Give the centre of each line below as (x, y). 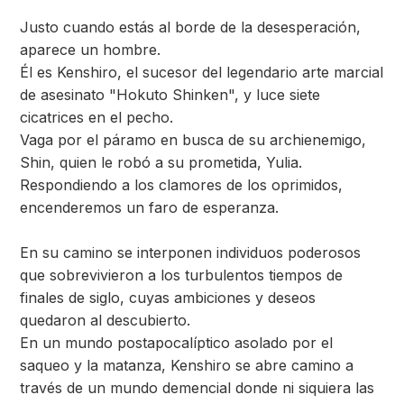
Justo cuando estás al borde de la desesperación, (190, 27)
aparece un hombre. (90, 50)
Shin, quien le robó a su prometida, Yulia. (161, 162)
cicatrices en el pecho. (96, 117)
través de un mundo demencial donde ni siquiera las (197, 388)
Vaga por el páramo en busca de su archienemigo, (193, 140)
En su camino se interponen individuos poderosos (190, 252)
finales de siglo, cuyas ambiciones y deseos (168, 298)
